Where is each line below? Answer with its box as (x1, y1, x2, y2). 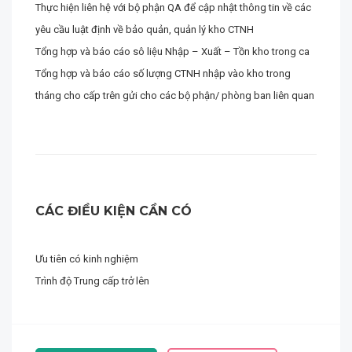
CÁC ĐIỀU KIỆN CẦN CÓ (35, 203, 192, 218)
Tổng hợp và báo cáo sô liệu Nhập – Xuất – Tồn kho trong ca (35, 46, 310, 57)
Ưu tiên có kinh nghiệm (35, 253, 138, 265)
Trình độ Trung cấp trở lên (35, 275, 149, 287)
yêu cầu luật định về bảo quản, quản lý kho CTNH (35, 24, 254, 35)
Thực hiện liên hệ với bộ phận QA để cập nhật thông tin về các (35, 2, 311, 13)
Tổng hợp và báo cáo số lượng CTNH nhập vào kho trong (35, 68, 291, 79)
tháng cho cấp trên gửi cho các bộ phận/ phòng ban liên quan (35, 90, 314, 101)
